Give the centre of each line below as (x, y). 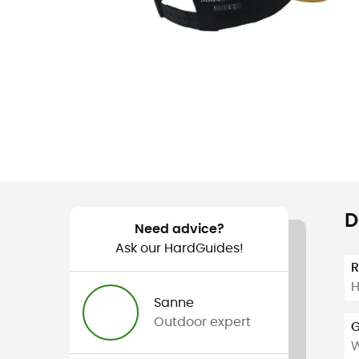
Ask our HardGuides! (179, 248)
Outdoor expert (203, 322)
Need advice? (179, 229)
